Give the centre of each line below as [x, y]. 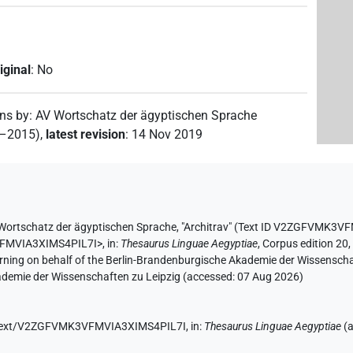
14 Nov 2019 [167, 134]
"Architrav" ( [210, 227]
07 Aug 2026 [269, 277]
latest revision [86, 134]
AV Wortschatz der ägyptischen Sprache [147, 115]
